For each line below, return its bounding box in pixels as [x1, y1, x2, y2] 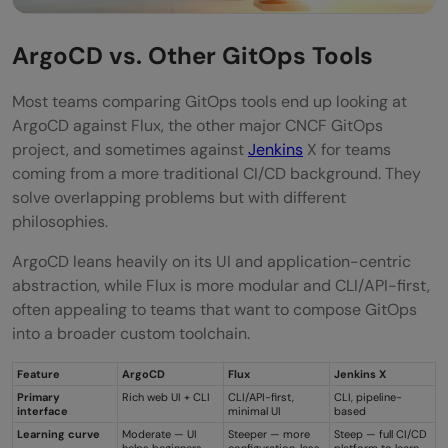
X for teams [303, 138, 391, 160]
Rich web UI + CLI [122, 389, 210, 404]
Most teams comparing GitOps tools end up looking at [12, 90, 407, 112]
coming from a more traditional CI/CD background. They [12, 162, 421, 184]
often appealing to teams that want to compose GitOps [12, 298, 417, 320]
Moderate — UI [122, 426, 197, 441]
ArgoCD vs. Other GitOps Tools [12, 39, 373, 71]
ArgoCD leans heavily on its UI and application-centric [12, 250, 411, 272]
